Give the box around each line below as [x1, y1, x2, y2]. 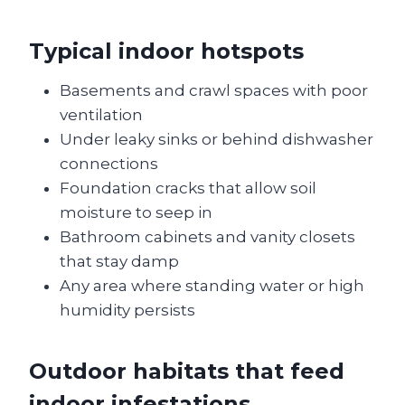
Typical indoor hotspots [29, 38, 304, 65]
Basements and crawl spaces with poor [60, 81, 368, 100]
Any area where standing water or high [60, 277, 364, 296]
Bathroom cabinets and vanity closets [60, 228, 355, 247]
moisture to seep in [60, 203, 212, 222]
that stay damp [60, 252, 179, 271]
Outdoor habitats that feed [29, 358, 344, 385]
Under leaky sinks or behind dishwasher [60, 130, 373, 149]
